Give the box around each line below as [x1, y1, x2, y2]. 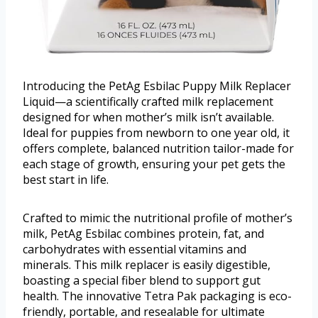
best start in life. [23, 171, 109, 187]
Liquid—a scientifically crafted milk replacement [23, 93, 273, 109]
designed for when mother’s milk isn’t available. [23, 109, 274, 125]
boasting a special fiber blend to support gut [23, 272, 261, 288]
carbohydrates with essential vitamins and [23, 241, 246, 257]
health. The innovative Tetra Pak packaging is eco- [23, 287, 292, 304]
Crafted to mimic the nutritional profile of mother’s [23, 209, 292, 226]
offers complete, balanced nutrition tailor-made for [23, 140, 294, 156]
